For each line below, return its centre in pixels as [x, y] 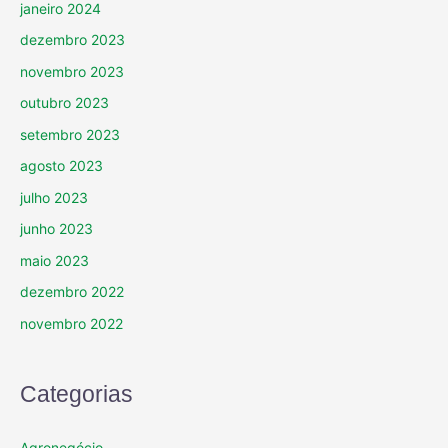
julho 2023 [54, 197]
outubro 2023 [64, 103]
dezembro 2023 [72, 40]
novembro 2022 [71, 323]
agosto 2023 [61, 166]
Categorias [76, 394]
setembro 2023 [70, 134]
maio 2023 [54, 260]
